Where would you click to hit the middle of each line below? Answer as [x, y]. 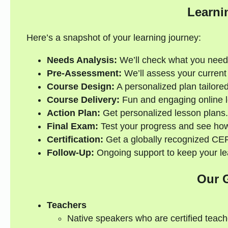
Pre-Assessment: [84, 74]
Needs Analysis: [82, 60]
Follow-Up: [70, 153]
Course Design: [80, 87]
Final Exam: [72, 126]
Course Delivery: [83, 100]
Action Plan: [73, 113]
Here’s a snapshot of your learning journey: [113, 38]
